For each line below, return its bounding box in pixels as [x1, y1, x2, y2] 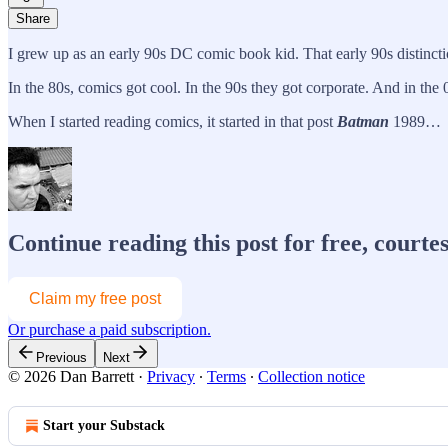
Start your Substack [43, 418, 165, 434]
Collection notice [258, 368, 365, 386]
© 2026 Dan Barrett [8, 368, 134, 386]
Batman [337, 112, 389, 130]
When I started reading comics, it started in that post [8, 112, 337, 130]
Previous [36, 350, 87, 366]
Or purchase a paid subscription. [8, 321, 211, 339]
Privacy [147, 368, 195, 386]
